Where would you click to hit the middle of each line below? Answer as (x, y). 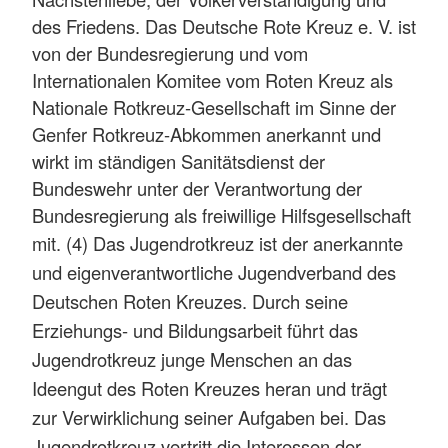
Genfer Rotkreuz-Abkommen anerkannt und (206, 133)
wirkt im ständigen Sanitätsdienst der (178, 160)
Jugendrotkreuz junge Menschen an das (192, 358)
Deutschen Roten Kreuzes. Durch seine (190, 300)
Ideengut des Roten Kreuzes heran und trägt (209, 387)
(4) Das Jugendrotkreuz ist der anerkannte (234, 242)
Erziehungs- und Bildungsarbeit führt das (195, 329)
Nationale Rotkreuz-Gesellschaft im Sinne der (214, 106)
